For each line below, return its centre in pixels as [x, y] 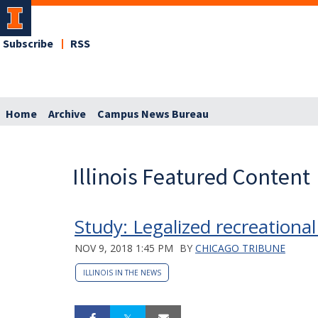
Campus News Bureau [153, 114]
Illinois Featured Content [191, 176]
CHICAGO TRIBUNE [240, 248]
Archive [67, 114]
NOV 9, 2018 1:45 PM [124, 248]
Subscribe [28, 44]
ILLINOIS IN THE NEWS [122, 272]
